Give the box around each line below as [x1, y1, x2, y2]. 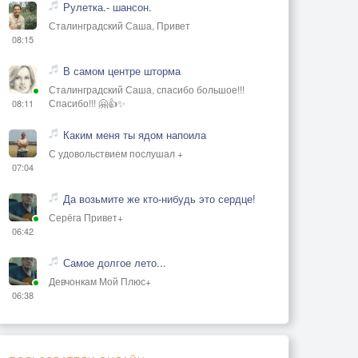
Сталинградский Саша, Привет [49, 18, 190, 32]
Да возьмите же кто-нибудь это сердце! [63, 190, 256, 206]
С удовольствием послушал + [49, 145, 183, 160]
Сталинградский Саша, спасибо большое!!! [49, 82, 245, 96]
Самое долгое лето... [63, 254, 166, 270]
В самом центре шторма [63, 62, 181, 78]
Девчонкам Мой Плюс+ [49, 273, 151, 288]
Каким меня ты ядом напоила [63, 126, 206, 142]
